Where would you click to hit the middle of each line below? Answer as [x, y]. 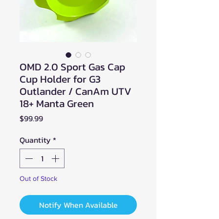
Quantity [35, 140]
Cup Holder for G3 [60, 79]
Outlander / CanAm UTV [76, 91]
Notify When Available [78, 205]
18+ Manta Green [57, 103]
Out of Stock [38, 178]
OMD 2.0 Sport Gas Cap [72, 66]
